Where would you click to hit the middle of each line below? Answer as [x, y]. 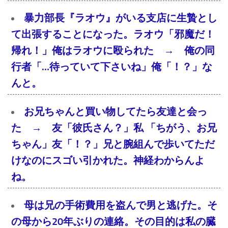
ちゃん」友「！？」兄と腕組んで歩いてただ [113, 144]
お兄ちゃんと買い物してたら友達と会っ [116, 112]
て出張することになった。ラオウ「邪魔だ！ [113, 34]
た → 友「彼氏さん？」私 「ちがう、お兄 [114, 128]
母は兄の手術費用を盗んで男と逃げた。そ [121, 205]
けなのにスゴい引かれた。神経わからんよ [108, 161]
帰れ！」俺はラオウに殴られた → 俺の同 [113, 51]
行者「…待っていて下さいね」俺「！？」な [112, 67]
